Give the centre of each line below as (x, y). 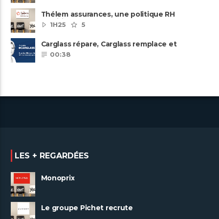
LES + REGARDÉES (52, 155)
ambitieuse (61, 21)
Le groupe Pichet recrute (87, 208)
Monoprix (58, 178)
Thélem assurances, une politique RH (108, 14)
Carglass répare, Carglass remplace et (109, 44)
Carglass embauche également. (98, 51)
